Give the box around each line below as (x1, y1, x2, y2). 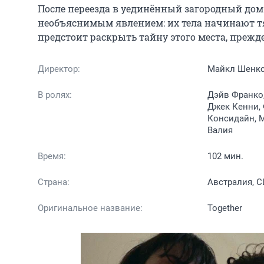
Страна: (38, 176, 70, 187)
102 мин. (207, 150, 243, 161)
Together (207, 202, 242, 213)
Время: (38, 150, 66, 161)
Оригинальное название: (38, 202, 143, 213)
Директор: (38, 63, 80, 74)
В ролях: (38, 89, 72, 100)
